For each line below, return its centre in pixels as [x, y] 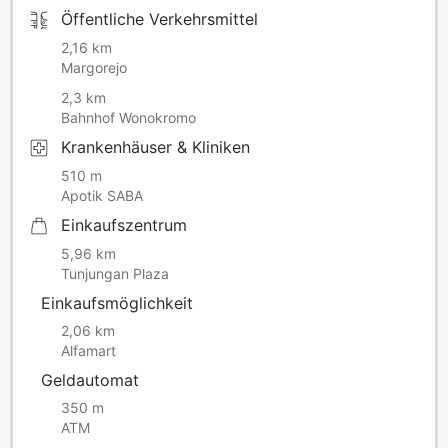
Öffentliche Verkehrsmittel [159, 19]
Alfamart [88, 351]
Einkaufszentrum [124, 225]
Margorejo [94, 68]
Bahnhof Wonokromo [128, 118]
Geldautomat [90, 380]
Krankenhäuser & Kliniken [155, 147]
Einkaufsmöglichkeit [117, 303]
